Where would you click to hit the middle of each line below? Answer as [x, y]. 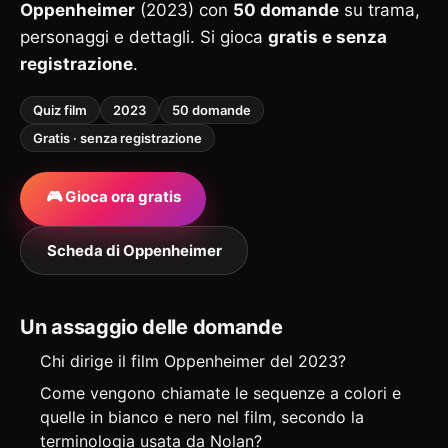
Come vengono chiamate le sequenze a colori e [220, 393]
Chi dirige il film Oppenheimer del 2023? [193, 361]
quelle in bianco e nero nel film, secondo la [202, 417]
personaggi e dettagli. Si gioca [144, 37]
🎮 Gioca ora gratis [113, 197]
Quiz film [60, 110]
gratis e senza [327, 37]
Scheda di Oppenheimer [134, 250]
